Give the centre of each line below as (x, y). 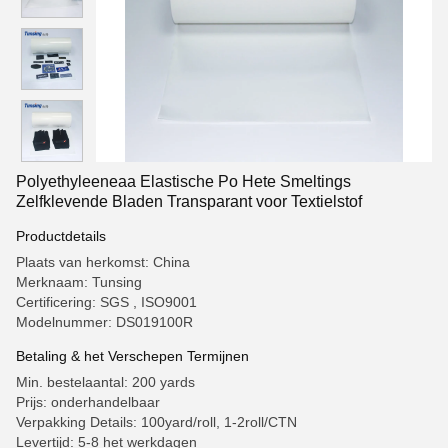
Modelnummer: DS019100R (104, 322)
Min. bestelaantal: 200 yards (105, 382)
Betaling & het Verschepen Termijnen (132, 356)
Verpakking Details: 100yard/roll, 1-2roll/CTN (156, 422)
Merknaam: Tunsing (79, 282)
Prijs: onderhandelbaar (88, 402)
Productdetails (61, 236)
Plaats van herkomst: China (103, 262)
